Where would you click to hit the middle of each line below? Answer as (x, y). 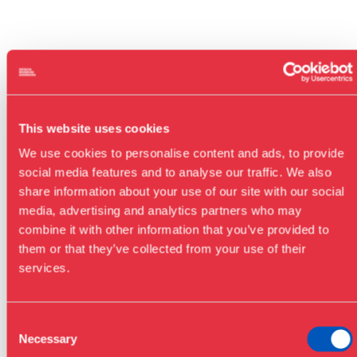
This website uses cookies (94, 128)
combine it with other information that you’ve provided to (174, 229)
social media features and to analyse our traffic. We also (175, 172)
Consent (28, 323)
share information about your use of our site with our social (181, 191)
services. (44, 268)
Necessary (48, 339)
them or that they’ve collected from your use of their (162, 249)
